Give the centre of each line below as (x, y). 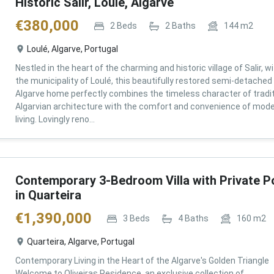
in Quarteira (48, 195)
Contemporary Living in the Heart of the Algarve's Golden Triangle (142, 261)
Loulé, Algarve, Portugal (72, 49)
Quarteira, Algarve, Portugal (80, 242)
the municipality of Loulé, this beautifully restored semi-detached (143, 81)
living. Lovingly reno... (55, 119)
